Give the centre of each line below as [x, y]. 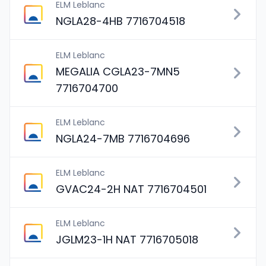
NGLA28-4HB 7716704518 [121, 21]
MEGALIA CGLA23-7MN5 [118, 72]
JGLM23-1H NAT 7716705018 [127, 240]
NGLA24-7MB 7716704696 [123, 139]
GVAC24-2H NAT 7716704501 [131, 189]
